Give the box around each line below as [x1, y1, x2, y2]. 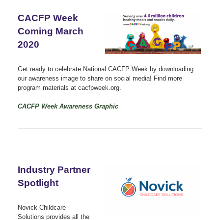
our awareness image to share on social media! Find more [18, 74, 182, 82]
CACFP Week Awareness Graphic [18, 102, 118, 110]
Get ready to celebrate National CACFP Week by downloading [18, 65, 193, 73]
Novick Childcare [18, 203, 66, 211]
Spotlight [18, 177, 58, 188]
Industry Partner [18, 164, 90, 175]
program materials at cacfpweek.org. [18, 83, 121, 91]
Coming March [18, 26, 83, 36]
